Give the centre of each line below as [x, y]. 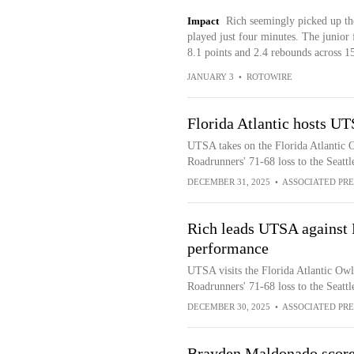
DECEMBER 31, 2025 [228, 182]
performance [228, 248]
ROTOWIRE [269, 77]
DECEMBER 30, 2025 [228, 307]
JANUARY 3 [210, 77]
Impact [203, 21]
